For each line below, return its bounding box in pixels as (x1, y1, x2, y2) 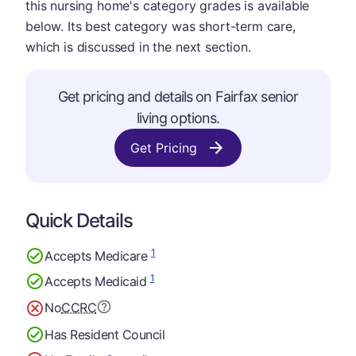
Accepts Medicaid (44, 273, 150, 289)
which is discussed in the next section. (25, 39, 251, 55)
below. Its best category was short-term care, (25, 18, 296, 34)
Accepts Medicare (44, 247, 151, 264)
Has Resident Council (44, 326, 165, 342)
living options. (136, 110, 220, 126)
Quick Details (25, 209, 133, 232)
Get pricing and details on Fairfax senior (57, 88, 299, 105)
